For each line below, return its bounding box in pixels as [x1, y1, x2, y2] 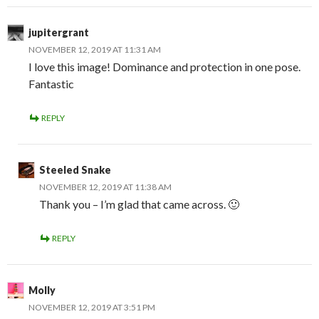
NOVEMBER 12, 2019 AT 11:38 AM [39, 181, 172, 192]
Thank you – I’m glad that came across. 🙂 [39, 197, 239, 211]
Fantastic [28, 76, 74, 90]
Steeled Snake [39, 163, 111, 176]
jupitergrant [28, 26, 89, 38]
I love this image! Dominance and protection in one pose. [28, 59, 300, 73]
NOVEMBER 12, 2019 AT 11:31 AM [28, 43, 161, 55]
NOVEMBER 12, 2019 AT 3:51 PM [28, 301, 155, 313]
